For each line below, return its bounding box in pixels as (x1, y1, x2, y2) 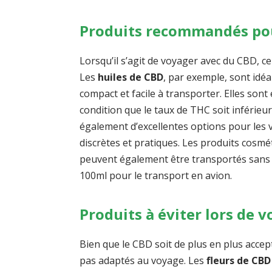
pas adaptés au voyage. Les (80, 254, 207, 268)
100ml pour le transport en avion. (80, 168, 233, 182)
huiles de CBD (98, 70, 164, 84)
